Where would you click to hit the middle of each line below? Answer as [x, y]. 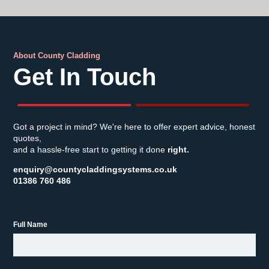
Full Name [30, 225]
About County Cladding [57, 56]
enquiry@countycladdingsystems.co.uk [95, 169]
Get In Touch [85, 77]
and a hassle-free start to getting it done [90, 150]
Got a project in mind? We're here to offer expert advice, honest [134, 127]
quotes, [27, 138]
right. [178, 150]
